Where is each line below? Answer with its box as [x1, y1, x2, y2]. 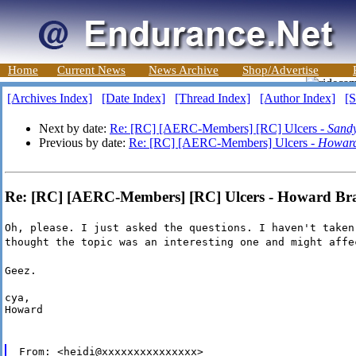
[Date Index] [102, 91, 165, 105]
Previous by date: [39, 136, 129, 149]
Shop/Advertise [242, 64, 319, 76]
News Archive [149, 64, 219, 76]
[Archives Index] [7, 91, 92, 105]
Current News [57, 64, 126, 76]
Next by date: [39, 122, 110, 135]
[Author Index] [260, 91, 335, 105]
